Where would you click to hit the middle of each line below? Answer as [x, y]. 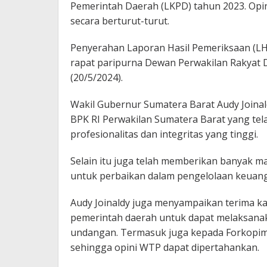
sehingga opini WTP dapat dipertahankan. [165, 248]
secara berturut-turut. [120, 21]
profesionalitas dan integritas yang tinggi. [164, 134]
